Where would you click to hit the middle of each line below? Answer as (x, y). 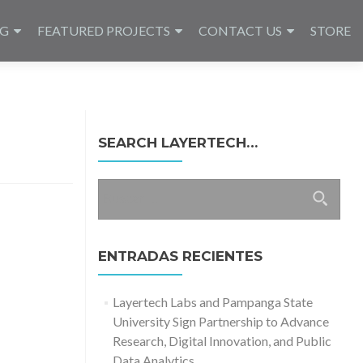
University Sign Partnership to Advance (221, 321)
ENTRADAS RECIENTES (180, 256)
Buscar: (118, 188)
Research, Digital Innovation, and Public (222, 341)
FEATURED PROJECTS (104, 30)
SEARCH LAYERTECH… (177, 143)
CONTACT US (240, 30)
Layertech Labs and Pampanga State (213, 302)
